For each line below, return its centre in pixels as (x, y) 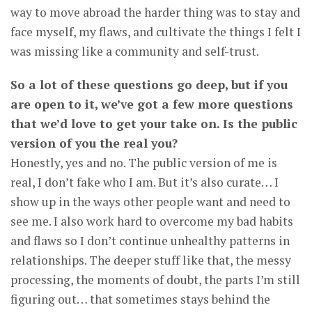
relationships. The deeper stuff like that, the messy (151, 260)
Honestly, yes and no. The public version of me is (144, 163)
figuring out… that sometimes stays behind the (140, 299)
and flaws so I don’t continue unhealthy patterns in (150, 241)
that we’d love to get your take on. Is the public (154, 124)
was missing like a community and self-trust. (135, 52)
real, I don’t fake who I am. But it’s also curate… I (145, 182)
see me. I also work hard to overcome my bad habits (152, 221)
